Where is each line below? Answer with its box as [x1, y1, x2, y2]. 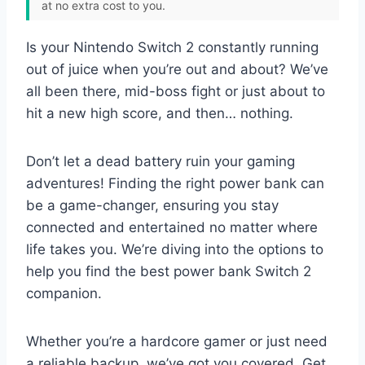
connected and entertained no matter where [26, 218, 318, 235]
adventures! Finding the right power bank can [26, 174, 324, 191]
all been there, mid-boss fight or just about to [26, 82, 325, 99]
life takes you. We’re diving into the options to [26, 240, 323, 257]
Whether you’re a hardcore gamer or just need [26, 332, 328, 350]
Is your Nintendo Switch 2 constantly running [26, 38, 319, 55]
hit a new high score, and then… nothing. [26, 104, 293, 121]
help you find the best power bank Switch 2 [26, 262, 311, 279]
